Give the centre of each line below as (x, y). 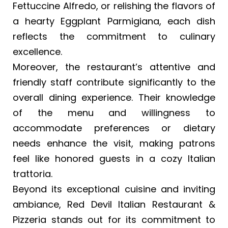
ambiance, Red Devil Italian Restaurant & (114, 204)
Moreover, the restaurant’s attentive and (114, 67)
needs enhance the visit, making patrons (114, 143)
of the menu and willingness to (114, 112)
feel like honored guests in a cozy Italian (114, 158)
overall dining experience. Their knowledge (114, 97)
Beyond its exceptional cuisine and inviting (114, 189)
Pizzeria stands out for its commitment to (114, 219)
